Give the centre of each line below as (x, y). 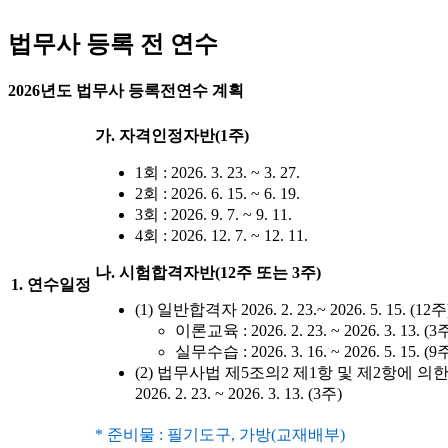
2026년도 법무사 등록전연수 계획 (126, 91)
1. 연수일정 (51, 285)
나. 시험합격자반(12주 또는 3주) (208, 273)
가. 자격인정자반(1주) (172, 136)
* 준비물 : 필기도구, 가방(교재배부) (220, 435)
